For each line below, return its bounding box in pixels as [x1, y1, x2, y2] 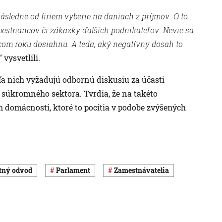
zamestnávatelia [118, 166, 169, 175]
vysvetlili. [2, 52, 40, 63]
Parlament [60, 166, 90, 175]
